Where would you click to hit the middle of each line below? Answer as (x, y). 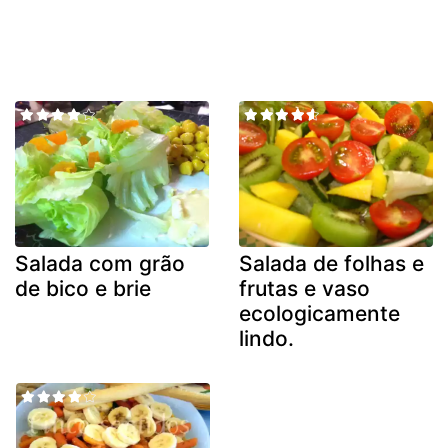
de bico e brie (83, 288)
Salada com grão (100, 263)
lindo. (266, 338)
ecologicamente (319, 313)
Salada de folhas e (331, 263)
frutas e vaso (304, 288)
